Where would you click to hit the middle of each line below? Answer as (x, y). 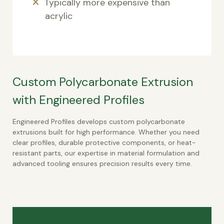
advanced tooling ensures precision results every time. (102, 163)
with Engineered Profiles (78, 99)
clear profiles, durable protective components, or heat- (104, 142)
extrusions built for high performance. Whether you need (106, 132)
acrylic (59, 16)
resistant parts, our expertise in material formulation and (106, 153)
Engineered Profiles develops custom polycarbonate (99, 121)
